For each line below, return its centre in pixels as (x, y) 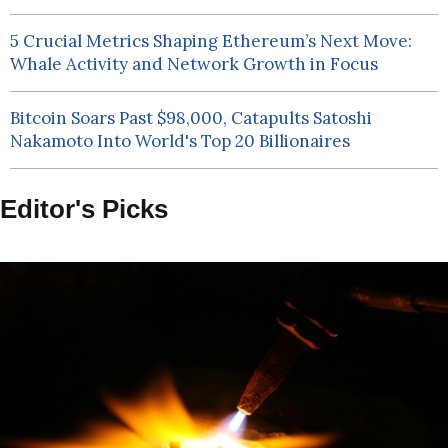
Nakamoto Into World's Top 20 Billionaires (180, 141)
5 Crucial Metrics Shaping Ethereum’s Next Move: (211, 41)
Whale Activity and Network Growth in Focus (194, 64)
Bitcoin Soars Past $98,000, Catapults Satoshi (191, 118)
